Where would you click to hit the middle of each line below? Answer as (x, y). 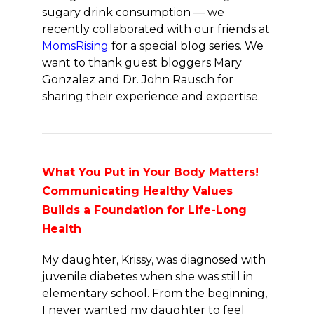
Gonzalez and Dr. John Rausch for (138, 80)
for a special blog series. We (186, 46)
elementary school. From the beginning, (155, 293)
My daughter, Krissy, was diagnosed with (154, 260)
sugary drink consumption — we (133, 12)
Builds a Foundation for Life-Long (144, 210)
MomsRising (75, 46)
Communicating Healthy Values (137, 191)
